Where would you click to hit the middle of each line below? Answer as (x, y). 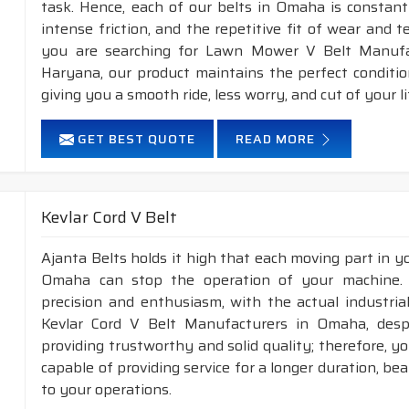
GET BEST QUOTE (135, 139)
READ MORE (278, 139)
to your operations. (107, 389)
